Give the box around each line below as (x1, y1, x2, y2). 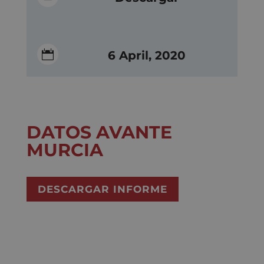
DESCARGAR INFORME (37, 183, 167, 195)
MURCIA (26, 138, 103, 161)
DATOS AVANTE (26, 121, 172, 143)
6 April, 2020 (108, 48, 186, 63)
